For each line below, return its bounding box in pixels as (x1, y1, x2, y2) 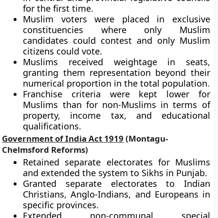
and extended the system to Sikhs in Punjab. (23, 167, 208, 179)
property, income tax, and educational (23, 109, 210, 121)
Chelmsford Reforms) (2, 144, 89, 155)
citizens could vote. (23, 45, 103, 57)
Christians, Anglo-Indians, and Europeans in (23, 188, 210, 200)
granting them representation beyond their (23, 67, 210, 78)
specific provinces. (23, 199, 99, 211)
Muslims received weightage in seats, (23, 56, 210, 68)
